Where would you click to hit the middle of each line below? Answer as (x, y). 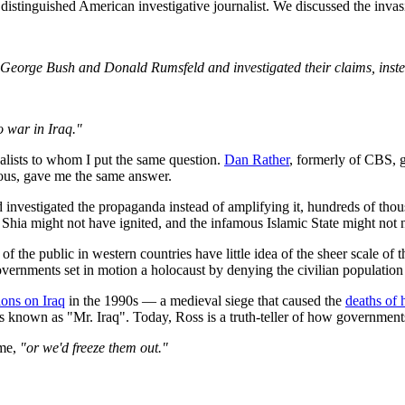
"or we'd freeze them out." (94, 347)
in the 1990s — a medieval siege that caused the (205, 300)
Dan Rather (257, 159)
